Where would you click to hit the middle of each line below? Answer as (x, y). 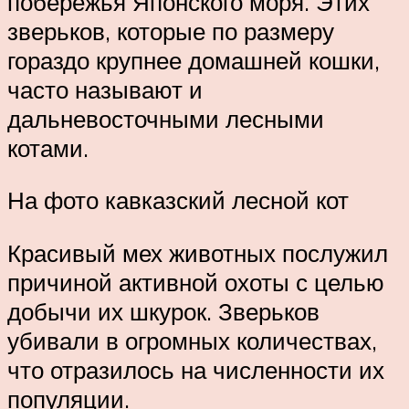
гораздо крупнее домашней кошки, (194, 60)
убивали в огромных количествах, (192, 340)
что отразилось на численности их (196, 369)
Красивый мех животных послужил (198, 252)
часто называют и (105, 89)
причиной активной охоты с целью (196, 282)
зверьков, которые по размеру (171, 31)
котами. (48, 147)
